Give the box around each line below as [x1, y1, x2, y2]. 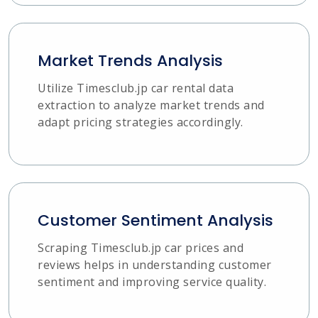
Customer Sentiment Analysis [38, 209, 273, 231]
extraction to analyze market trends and [38, 97, 265, 113]
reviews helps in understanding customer [38, 256, 272, 273]
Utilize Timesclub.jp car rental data [38, 79, 234, 96]
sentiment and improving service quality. [38, 273, 266, 290]
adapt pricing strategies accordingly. [38, 114, 243, 130]
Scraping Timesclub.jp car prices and [38, 239, 243, 256]
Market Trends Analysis [38, 49, 223, 72]
